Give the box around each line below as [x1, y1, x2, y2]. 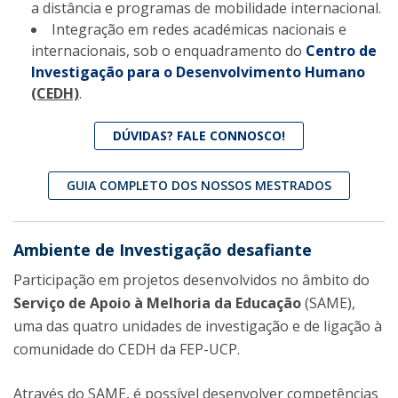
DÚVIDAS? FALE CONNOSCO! [113, 127, 285, 145]
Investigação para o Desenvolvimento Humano [31, 62, 365, 83]
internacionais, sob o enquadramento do [31, 41, 306, 61]
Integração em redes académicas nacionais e [52, 20, 346, 40]
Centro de [306, 41, 377, 61]
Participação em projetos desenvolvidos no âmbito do [13, 270, 370, 291]
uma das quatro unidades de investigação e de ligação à [13, 316, 382, 337]
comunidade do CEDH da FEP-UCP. [13, 339, 240, 360]
